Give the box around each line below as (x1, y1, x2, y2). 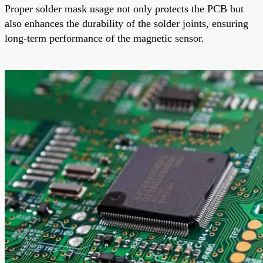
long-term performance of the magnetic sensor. (5, 32, 204, 44)
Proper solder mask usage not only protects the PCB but (5, 2, 244, 15)
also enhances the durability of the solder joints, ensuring (5, 17, 248, 29)
